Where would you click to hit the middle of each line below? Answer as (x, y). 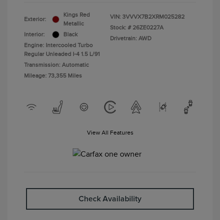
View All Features (110, 133)
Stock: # (121, 28)
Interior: (34, 35)
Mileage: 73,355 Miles (53, 76)
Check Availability (110, 199)
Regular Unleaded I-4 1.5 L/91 (62, 54)
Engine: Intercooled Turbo (58, 45)
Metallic (74, 24)
